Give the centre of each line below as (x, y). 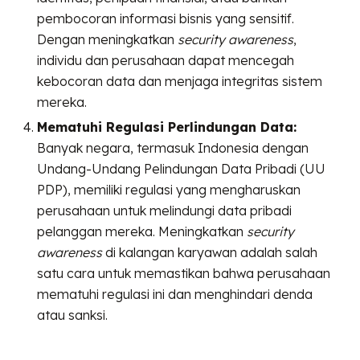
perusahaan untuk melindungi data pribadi (165, 211)
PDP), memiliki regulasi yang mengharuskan (169, 190)
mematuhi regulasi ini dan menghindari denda (175, 295)
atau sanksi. (73, 315)
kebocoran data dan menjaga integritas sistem (180, 82)
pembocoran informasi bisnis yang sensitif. (166, 19)
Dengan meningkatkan (108, 40)
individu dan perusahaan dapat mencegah (166, 61)
